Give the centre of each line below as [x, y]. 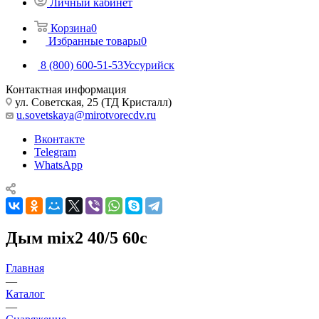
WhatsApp [58, 164]
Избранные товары [95, 41]
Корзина [71, 28]
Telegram [55, 152]
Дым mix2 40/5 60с [77, 237]
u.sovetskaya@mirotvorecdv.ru [86, 115]
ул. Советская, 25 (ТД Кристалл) [92, 102]
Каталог [25, 293]
